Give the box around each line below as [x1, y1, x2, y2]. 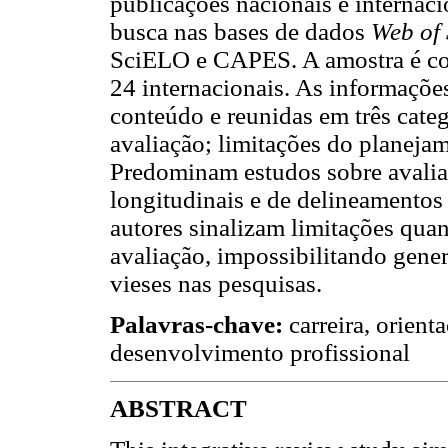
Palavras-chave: [110, 311, 283, 339]
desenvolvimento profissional [110, 339, 410, 367]
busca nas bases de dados [110, 18, 371, 46]
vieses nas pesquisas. [110, 270, 322, 298]
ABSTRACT [110, 394, 247, 422]
